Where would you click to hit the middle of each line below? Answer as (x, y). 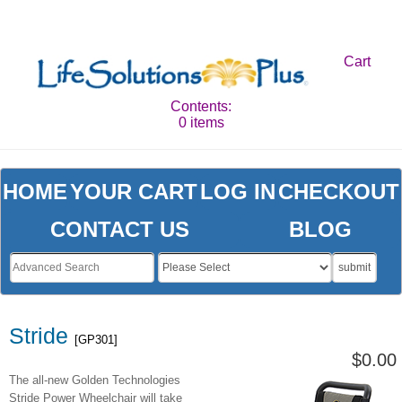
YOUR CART (133, 192)
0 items (201, 122)
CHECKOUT (339, 192)
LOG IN (238, 192)
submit (354, 268)
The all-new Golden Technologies (95, 380)
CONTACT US (120, 230)
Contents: (201, 106)
